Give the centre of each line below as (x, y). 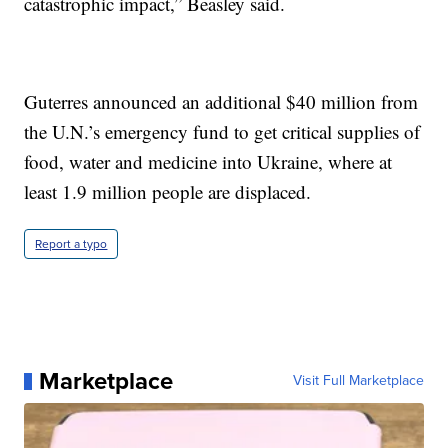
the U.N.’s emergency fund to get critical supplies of (222, 132)
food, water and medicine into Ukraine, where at (208, 162)
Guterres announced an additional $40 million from (221, 102)
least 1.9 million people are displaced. (168, 192)
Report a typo (71, 244)
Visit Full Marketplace (358, 381)
